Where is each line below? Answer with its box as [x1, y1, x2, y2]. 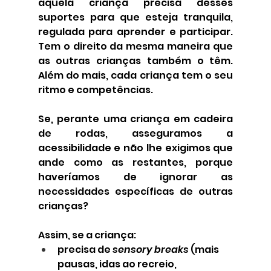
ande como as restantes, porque [38, 155, 233, 170]
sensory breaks [112, 243, 189, 257]
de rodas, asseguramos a [38, 126, 233, 141]
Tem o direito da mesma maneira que [38, 39, 233, 54]
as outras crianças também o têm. [38, 54, 233, 68]
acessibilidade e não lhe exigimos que [38, 141, 233, 155]
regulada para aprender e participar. [38, 25, 233, 39]
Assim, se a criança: [38, 228, 136, 243]
